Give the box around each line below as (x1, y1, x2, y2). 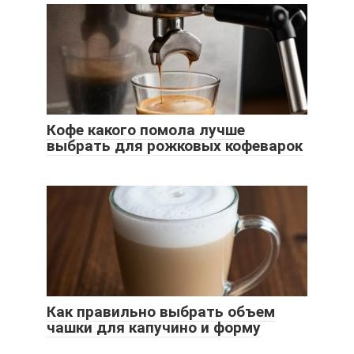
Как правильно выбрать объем (47, 303, 275, 322)
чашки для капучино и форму (47, 318, 261, 337)
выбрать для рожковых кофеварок (47, 137, 303, 156)
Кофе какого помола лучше (47, 121, 245, 140)
